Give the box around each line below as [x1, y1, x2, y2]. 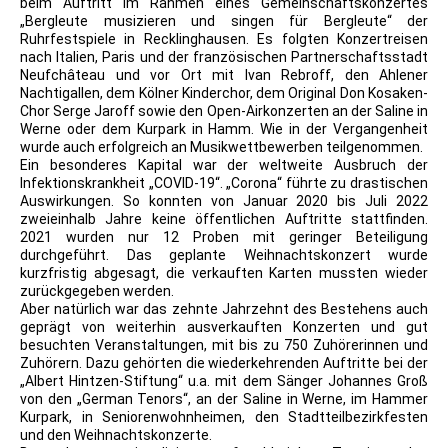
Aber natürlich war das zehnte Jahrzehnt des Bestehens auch [20, 301, 428, 318]
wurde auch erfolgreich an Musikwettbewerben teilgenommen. [20, 139, 423, 156]
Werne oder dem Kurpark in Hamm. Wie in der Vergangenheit [20, 121, 428, 138]
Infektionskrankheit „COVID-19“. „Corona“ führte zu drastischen [20, 175, 428, 192]
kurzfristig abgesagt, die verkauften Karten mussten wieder [20, 265, 428, 282]
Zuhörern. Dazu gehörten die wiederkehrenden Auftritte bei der [20, 355, 428, 372]
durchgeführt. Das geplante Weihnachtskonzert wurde [20, 247, 428, 264]
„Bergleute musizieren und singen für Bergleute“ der [20, 13, 428, 30]
